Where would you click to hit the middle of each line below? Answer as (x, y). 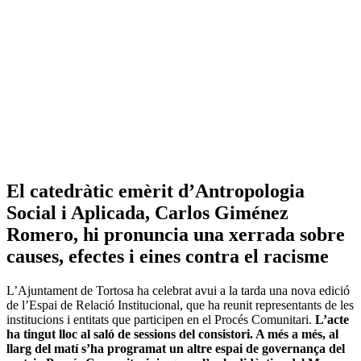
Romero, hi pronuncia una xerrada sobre (176, 234)
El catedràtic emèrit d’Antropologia (156, 191)
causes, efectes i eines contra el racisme (168, 256)
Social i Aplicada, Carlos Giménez (147, 212)
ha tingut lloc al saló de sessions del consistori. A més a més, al (172, 334)
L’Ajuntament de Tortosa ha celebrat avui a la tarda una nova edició (178, 290)
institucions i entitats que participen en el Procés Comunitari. (161, 319)
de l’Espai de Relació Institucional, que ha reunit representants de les (180, 305)
